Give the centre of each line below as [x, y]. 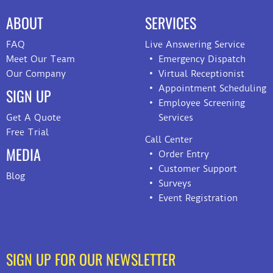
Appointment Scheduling [212, 88]
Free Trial [27, 132]
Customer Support [198, 168]
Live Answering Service [195, 44]
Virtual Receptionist [201, 73]
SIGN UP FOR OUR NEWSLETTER [91, 259]
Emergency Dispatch [202, 59]
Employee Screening [202, 103]
